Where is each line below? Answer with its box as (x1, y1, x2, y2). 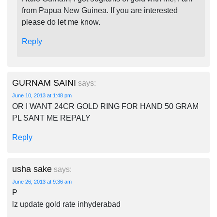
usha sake (12, 164, 52, 174)
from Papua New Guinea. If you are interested (22, 6, 178, 15)
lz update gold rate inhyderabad (12, 200, 121, 208)
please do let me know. (22, 18, 100, 26)
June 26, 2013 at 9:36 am (12, 179, 72, 185)
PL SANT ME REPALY (12, 114, 91, 122)
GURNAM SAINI (12, 78, 76, 88)
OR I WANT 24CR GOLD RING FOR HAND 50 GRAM (12, 102, 199, 110)
